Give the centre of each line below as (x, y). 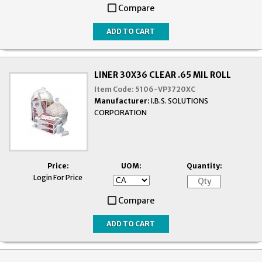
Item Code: (114, 89)
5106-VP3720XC (166, 89)
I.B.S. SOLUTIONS (180, 101)
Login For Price (58, 177)
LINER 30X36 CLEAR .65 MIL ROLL (163, 75)
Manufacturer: (122, 101)
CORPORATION (121, 112)
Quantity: (204, 166)
